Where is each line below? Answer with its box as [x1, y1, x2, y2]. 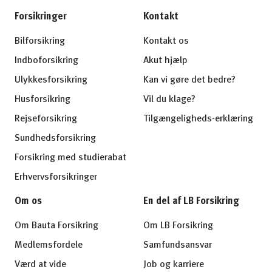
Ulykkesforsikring [15, 75, 87, 85]
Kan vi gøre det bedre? [143, 75, 236, 85]
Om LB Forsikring [143, 221, 213, 231]
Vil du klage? [143, 95, 195, 104]
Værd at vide [15, 260, 66, 270]
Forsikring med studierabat [15, 153, 126, 163]
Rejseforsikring [15, 114, 77, 124]
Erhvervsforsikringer [15, 172, 97, 182]
